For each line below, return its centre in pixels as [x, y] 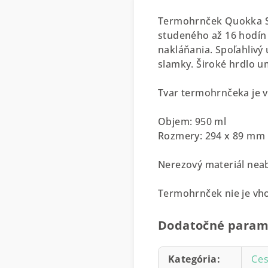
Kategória [193, 259]
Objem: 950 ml [192, 121]
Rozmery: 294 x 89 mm [211, 135]
